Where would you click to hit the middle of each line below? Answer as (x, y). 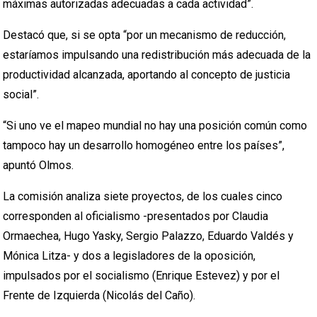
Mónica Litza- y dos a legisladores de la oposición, (129, 256)
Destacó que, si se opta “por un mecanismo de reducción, (145, 35)
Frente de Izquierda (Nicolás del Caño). (99, 295)
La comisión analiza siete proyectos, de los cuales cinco (143, 196)
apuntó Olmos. (39, 165)
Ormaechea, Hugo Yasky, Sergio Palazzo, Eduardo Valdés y (149, 236)
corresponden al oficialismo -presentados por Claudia (136, 216)
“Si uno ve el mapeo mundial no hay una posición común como (155, 126)
